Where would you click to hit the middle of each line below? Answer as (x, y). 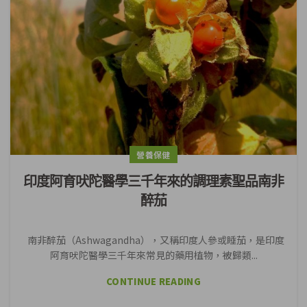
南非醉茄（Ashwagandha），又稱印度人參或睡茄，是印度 (153, 240)
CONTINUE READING (153, 281)
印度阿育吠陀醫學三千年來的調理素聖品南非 (153, 182)
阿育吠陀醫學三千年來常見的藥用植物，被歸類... (153, 255)
